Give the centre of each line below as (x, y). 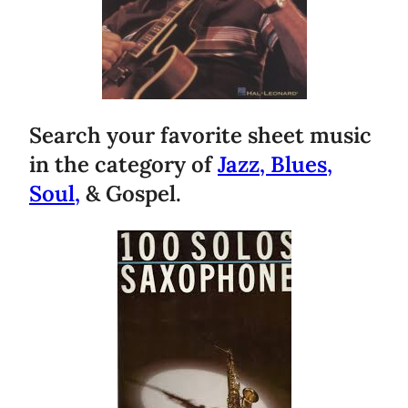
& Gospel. (131, 193)
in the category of (123, 164)
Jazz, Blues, (275, 164)
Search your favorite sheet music (200, 135)
